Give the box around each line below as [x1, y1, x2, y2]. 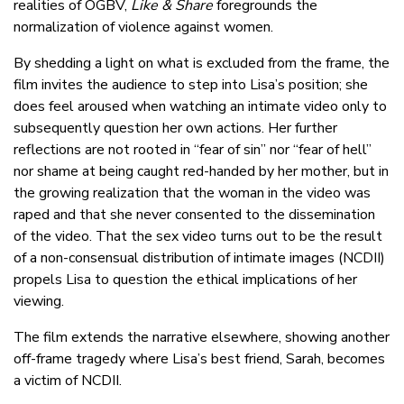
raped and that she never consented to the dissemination [14, 205, 375, 225]
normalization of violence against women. [14, 17, 273, 38]
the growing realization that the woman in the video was [14, 183, 371, 204]
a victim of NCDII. [14, 371, 122, 391]
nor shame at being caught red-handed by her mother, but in [14, 161, 389, 182]
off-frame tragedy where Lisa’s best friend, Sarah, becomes [14, 349, 385, 370]
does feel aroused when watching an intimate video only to [14, 96, 387, 117]
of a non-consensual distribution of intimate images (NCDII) [14, 248, 385, 269]
